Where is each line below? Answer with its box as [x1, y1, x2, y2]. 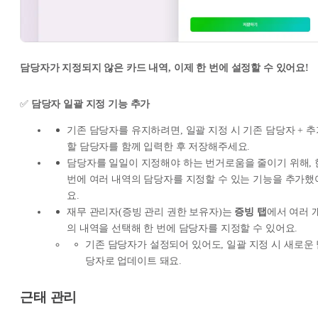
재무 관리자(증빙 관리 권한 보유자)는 [67, 206, 235, 217]
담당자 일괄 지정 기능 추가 [31, 98, 150, 109]
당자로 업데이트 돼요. [85, 255, 182, 266]
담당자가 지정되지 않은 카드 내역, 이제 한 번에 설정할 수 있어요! [20, 62, 309, 73]
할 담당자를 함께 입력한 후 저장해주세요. [67, 141, 251, 152]
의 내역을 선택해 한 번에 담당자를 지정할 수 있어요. [67, 222, 298, 234]
